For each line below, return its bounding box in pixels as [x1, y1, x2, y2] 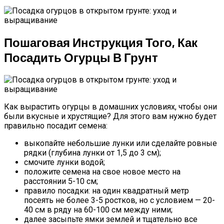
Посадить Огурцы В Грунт [4, 50, 158, 65]
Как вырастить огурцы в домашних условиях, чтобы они [4, 101, 217, 111]
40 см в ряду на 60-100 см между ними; [24, 204, 172, 214]
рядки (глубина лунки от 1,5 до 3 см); [24, 147, 161, 157]
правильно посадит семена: [4, 120, 107, 130]
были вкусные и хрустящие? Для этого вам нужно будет [4, 111, 216, 121]
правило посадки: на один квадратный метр [24, 185, 189, 195]
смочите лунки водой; [24, 157, 105, 167]
